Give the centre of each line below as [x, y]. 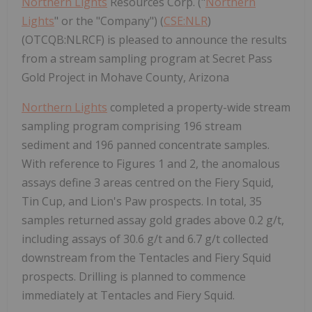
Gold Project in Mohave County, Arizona [125, 77]
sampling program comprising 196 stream [132, 126]
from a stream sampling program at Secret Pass [147, 58]
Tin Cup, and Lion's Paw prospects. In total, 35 [142, 201]
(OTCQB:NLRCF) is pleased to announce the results [154, 39]
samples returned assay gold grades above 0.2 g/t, [153, 220]
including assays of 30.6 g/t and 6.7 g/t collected [145, 239]
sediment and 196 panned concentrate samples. [146, 145]
